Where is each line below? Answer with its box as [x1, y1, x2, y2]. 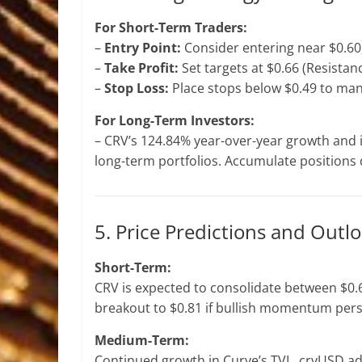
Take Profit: [104, 59, 179, 77]
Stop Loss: [104, 79, 169, 97]
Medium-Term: [95, 331, 189, 349]
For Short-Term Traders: [95, 19, 247, 36]
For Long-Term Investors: [95, 112, 255, 129]
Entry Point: [104, 39, 181, 57]
